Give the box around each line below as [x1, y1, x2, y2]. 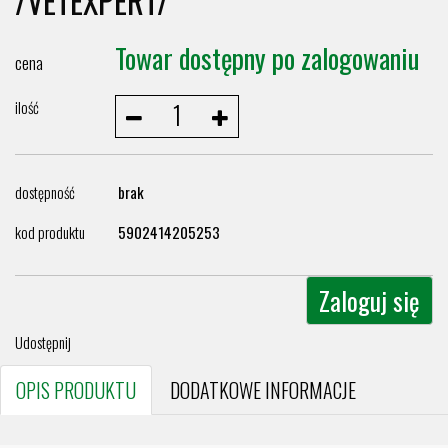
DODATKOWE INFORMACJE [170, 375, 356, 405]
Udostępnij [15, 331, 71, 353]
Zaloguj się [319, 282, 420, 319]
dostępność [15, 181, 75, 203]
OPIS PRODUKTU [16, 375, 136, 405]
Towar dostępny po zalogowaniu [115, 38, 420, 78]
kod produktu [15, 221, 85, 243]
